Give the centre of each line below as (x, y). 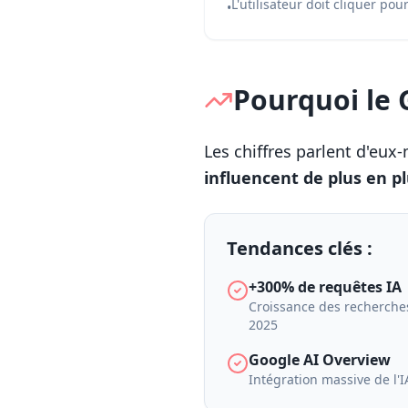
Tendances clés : (300, 248)
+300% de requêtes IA (325, 287)
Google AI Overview (320, 360)
